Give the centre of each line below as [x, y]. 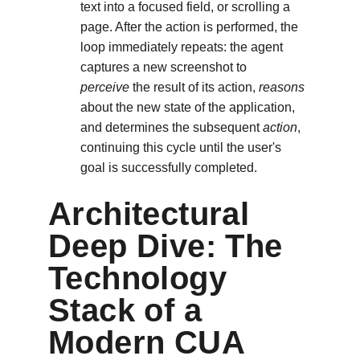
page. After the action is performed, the [191, 27]
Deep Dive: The [170, 246]
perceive [105, 87]
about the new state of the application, [189, 107]
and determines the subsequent [172, 127]
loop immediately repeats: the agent [183, 47]
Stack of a [130, 310]
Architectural [153, 214]
